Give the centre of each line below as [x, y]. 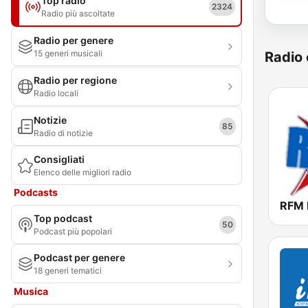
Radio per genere [74, 40]
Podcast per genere [79, 257]
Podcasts [36, 192]
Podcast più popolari [73, 231]
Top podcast [63, 218]
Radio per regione [75, 80]
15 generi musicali [68, 53]
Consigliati [59, 159]
